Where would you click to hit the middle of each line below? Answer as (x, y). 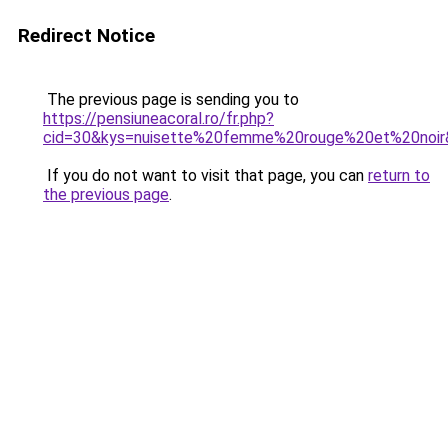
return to (399, 175)
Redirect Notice (86, 35)
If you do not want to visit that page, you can (205, 175)
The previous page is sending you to (171, 99)
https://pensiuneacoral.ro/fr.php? (158, 118)
